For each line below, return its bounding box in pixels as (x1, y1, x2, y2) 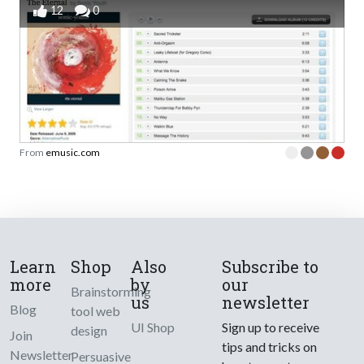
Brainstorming (70, 284, 151, 300)
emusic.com (45, 146, 100, 159)
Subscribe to (222, 256, 319, 278)
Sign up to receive (222, 319, 320, 336)
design (70, 323, 107, 339)
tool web (70, 303, 120, 319)
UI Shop (131, 319, 175, 336)
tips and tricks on (222, 339, 318, 355)
